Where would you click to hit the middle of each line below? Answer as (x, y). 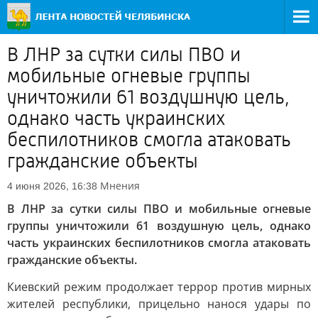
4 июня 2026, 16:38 (52, 186)
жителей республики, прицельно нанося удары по (159, 304)
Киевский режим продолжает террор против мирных (159, 287)
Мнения (120, 186)
